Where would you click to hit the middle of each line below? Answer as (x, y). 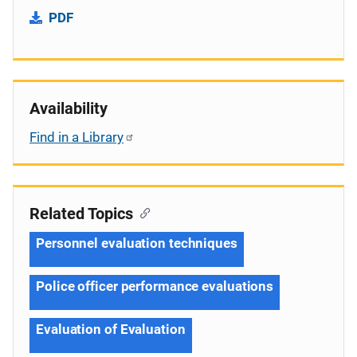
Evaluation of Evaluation (111, 329)
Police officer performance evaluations (155, 286)
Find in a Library (76, 137)
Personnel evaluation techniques (137, 243)
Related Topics (81, 213)
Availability (69, 108)
